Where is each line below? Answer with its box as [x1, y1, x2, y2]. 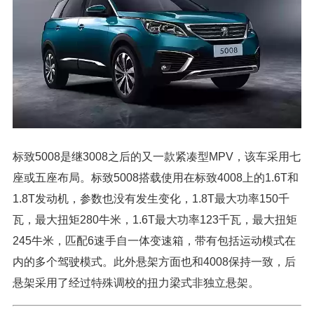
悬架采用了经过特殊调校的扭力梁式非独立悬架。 [13, 276, 259, 289]
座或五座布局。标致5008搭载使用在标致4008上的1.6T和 [13, 171, 299, 184]
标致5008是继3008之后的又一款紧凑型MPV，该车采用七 [13, 150, 301, 163]
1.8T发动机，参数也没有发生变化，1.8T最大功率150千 [13, 192, 289, 205]
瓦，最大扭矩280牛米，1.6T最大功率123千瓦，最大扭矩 [13, 213, 297, 226]
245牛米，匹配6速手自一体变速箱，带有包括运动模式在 [13, 234, 296, 247]
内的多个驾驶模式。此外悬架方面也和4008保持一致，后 [13, 255, 296, 268]
